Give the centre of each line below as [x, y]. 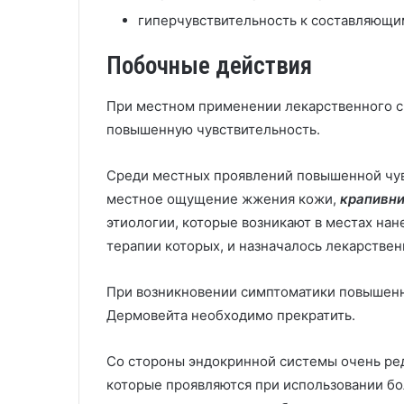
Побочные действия [209, 66]
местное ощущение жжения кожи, [221, 198]
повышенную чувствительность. [213, 129]
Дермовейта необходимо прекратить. [231, 315]
